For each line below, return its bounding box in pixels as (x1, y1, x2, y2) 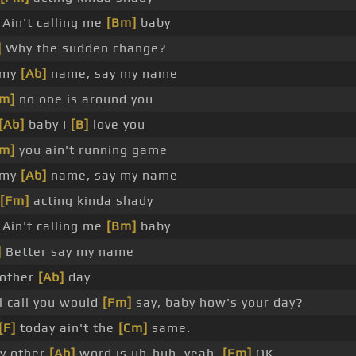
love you (88, 117, 145, 133)
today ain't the (15, 320, 118, 336)
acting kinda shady (29, 193, 153, 209)
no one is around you (14, 91, 153, 107)
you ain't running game (14, 142, 168, 158)
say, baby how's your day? (131, 295, 304, 311)
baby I (24, 117, 71, 133)
